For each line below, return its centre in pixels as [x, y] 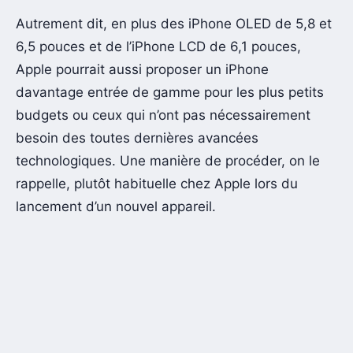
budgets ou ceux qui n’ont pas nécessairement [163, 115]
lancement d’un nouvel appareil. [116, 206]
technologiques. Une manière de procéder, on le [168, 161]
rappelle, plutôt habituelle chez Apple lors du [157, 184]
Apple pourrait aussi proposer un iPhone [142, 69]
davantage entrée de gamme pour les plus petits [170, 92]
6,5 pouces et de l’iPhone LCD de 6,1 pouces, [158, 46]
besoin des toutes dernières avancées [137, 138]
